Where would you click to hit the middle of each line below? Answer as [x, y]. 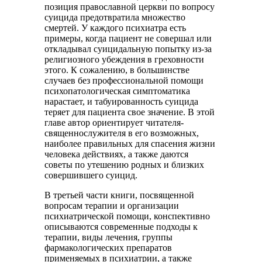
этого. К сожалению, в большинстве [117, 70]
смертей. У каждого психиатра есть [116, 28]
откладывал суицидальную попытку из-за [128, 49]
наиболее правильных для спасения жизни [130, 144]
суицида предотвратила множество [115, 17]
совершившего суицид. [91, 175]
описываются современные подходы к [121, 227]
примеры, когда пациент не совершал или [128, 38]
